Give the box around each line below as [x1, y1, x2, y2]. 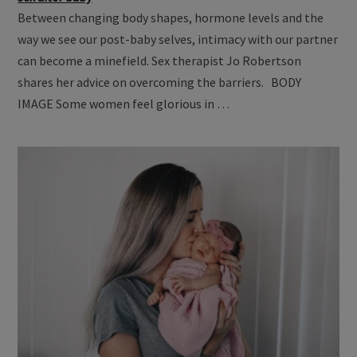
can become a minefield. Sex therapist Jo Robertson [18, 52, 302, 69]
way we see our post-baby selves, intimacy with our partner [18, 30, 339, 47]
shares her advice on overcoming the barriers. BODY [18, 73, 302, 90]
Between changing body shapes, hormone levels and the [18, 9, 324, 25]
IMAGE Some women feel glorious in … [18, 95, 230, 112]
